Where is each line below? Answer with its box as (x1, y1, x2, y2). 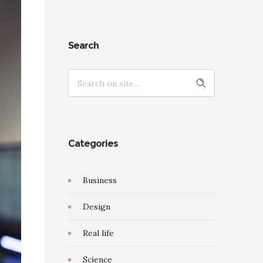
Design (83, 201, 110, 212)
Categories (68, 138, 118, 149)
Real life (83, 228, 114, 238)
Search (68, 40, 99, 51)
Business (83, 175, 117, 186)
